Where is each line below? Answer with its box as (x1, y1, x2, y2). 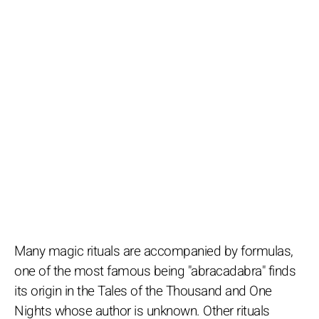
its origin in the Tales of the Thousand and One (14, 281, 272, 301)
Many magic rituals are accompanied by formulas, (14, 241, 293, 261)
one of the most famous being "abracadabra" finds (14, 261, 296, 281)
